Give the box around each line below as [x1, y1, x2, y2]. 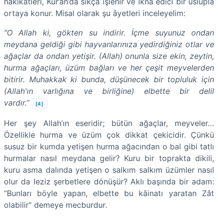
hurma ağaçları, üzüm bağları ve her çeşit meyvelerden [4, 62, 214, 73]
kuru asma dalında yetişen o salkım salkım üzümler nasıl [4, 164, 214, 175]
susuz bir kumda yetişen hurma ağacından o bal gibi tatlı [4, 141, 214, 151]
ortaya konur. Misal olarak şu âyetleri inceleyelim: [4, 8, 185, 18]
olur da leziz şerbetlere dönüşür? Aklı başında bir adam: [4, 176, 214, 186]
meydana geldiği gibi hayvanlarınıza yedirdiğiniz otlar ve [4, 39, 214, 49]
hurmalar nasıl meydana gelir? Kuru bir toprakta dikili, [4, 153, 214, 163]
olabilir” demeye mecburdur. [4, 200, 107, 210]
